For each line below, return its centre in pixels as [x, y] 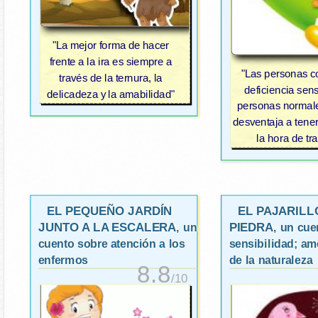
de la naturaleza [271, 260]
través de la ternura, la [111, 78]
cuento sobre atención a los [111, 244]
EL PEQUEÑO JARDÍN [109, 211]
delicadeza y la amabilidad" [111, 94]
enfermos [63, 260]
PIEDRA [251, 227]
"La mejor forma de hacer [111, 46]
